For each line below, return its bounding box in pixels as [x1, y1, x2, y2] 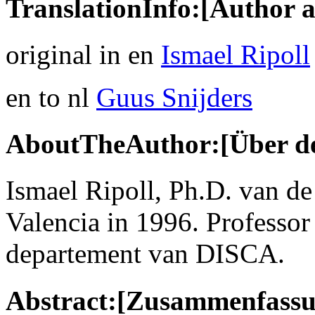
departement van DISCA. [6, 238, 285, 269]
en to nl [6, 82, 96, 112]
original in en [6, 39, 161, 70]
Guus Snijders [96, 82, 252, 112]
